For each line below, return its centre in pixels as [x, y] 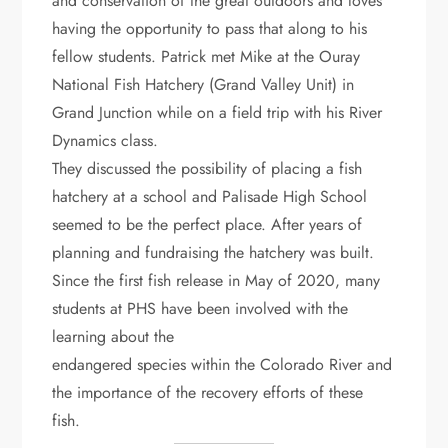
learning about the [113, 336]
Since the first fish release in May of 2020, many [216, 280]
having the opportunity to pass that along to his [210, 28]
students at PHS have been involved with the [200, 308]
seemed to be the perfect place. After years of [207, 224]
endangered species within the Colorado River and [222, 364]
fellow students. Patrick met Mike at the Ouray [206, 56]
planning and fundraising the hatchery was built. [213, 252]
